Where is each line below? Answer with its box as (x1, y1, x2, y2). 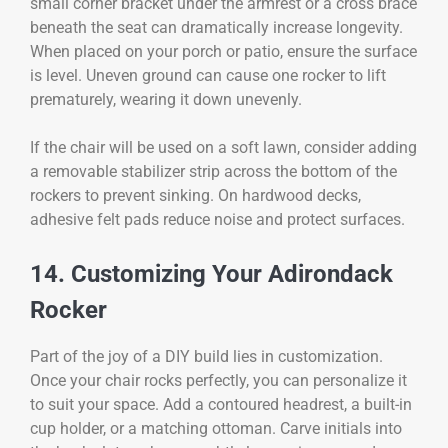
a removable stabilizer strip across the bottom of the (30, 162, 397, 182)
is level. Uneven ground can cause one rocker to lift (30, 66, 386, 86)
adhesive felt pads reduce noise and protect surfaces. (30, 210, 405, 230)
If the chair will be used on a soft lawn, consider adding (30, 138, 417, 158)
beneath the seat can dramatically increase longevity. (30, 18, 403, 38)
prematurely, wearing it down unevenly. (30, 90, 302, 110)
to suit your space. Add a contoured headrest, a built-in (30, 394, 412, 414)
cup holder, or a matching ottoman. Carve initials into (30, 418, 402, 438)
